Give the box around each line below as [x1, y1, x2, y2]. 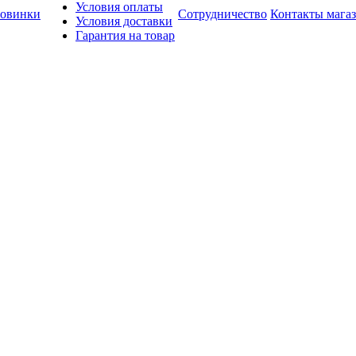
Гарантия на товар [75, 29, 175, 42]
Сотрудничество [178, 7, 267, 21]
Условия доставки [75, 14, 172, 28]
